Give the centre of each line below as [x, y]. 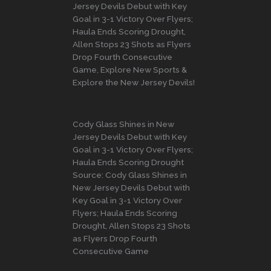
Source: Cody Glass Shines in [130, 175]
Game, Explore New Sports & [130, 69]
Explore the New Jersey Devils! [134, 82]
